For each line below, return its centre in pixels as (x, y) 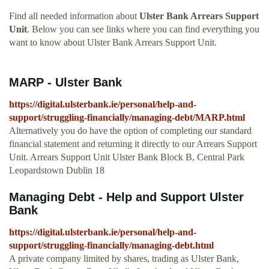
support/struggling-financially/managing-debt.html (111, 246)
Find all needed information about (74, 16)
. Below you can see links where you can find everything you (143, 29)
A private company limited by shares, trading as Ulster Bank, (124, 259)
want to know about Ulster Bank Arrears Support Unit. (113, 43)
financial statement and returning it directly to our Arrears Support (133, 144)
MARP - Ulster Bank (65, 83)
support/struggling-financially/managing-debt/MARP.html (127, 118)
